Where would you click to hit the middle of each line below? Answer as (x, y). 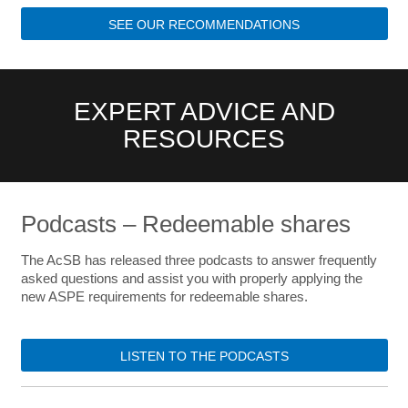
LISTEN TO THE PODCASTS (204, 356)
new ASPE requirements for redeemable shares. (164, 296)
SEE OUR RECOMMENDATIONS (204, 25)
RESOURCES (204, 139)
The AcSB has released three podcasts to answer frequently (199, 260)
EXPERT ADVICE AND (204, 112)
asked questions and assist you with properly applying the (191, 278)
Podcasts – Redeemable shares (185, 224)
